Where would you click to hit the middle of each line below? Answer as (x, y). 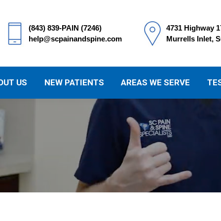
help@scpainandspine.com (75, 38)
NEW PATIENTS (74, 82)
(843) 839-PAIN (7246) (65, 28)
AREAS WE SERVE (156, 82)
